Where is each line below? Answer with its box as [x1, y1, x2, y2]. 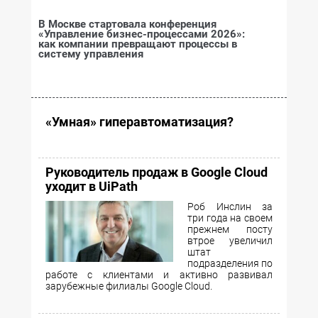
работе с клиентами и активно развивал [45, 269, 273, 280]
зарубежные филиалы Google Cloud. [45, 280, 212, 292]
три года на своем [187, 212, 273, 224]
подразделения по [187, 258, 273, 269]
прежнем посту [187, 224, 273, 235]
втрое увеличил [187, 235, 273, 246]
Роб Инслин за [187, 201, 273, 212]
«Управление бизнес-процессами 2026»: [38, 28, 245, 40]
